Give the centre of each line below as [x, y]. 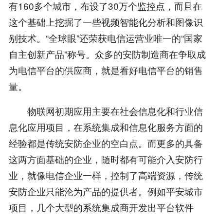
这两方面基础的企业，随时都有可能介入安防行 [106, 159]
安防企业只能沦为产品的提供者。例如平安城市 [106, 191]
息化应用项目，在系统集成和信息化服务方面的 [106, 127]
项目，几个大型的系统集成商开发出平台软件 [101, 207]
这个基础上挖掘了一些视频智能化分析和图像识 [106, 21]
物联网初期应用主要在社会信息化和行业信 [106, 110]
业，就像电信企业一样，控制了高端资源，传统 [106, 175]
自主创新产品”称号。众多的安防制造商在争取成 [107, 54]
